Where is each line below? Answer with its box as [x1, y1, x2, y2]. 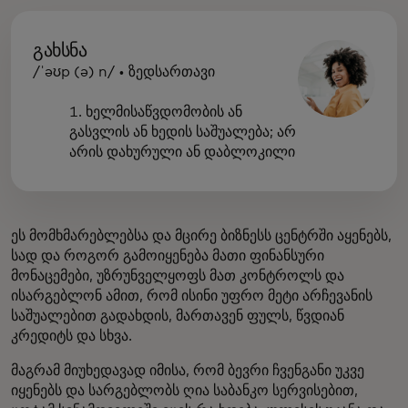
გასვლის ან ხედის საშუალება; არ [69, 124, 296, 139]
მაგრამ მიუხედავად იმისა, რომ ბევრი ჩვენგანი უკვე [11, 362, 364, 378]
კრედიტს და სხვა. [11, 328, 132, 343]
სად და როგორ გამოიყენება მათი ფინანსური [11, 248, 324, 263]
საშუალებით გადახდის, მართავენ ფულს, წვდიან [11, 308, 344, 323]
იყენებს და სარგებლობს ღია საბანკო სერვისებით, [11, 382, 358, 398]
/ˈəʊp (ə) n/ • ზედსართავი [33, 64, 215, 79]
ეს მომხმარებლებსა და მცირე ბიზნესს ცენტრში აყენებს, [11, 228, 392, 243]
